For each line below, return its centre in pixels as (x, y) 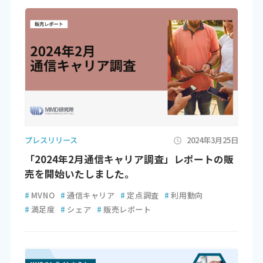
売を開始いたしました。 (79, 174)
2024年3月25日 (213, 140)
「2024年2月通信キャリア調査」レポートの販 (129, 159)
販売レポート (127, 210)
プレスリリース (51, 140)
